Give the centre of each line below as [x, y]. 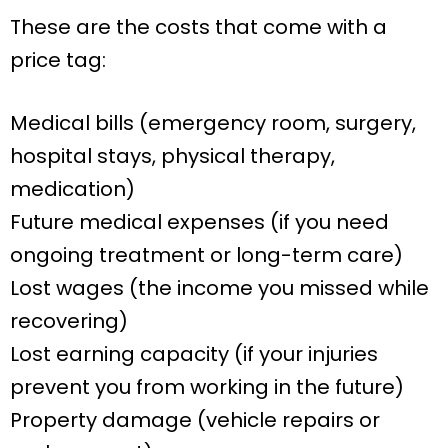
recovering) [69, 320]
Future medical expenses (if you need [199, 221]
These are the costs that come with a [198, 26]
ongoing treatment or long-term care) [206, 254]
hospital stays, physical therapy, [172, 155]
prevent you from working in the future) [207, 386]
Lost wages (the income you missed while [219, 287]
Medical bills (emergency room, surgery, [213, 122]
